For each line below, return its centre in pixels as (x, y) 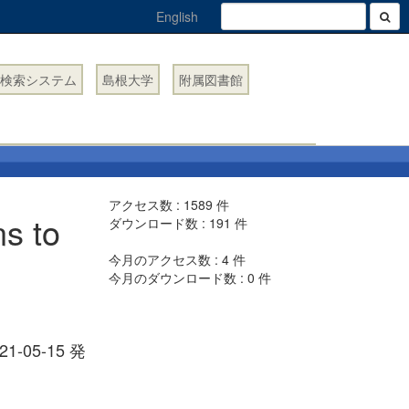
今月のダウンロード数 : (178, 278)
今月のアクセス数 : (166, 259)
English (177, 16)
